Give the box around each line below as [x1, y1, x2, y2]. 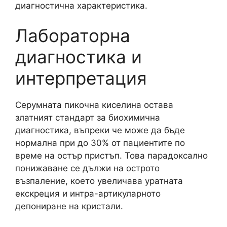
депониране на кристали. [15, 201, 123, 211]
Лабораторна [15, 25, 130, 46]
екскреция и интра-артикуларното [15, 188, 161, 199]
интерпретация [15, 67, 147, 89]
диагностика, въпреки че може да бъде [15, 125, 185, 135]
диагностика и [15, 46, 142, 67]
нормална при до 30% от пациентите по [15, 138, 185, 148]
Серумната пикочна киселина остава [15, 100, 173, 110]
